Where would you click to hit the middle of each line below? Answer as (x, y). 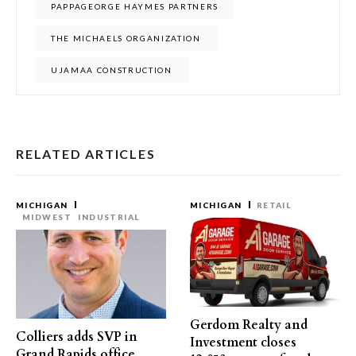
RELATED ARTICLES (86, 154)
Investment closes (243, 342)
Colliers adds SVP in (77, 337)
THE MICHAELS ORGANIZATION (126, 38)
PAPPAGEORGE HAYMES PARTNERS (135, 6)
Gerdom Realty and (249, 325)
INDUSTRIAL (109, 217)
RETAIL (274, 205)
